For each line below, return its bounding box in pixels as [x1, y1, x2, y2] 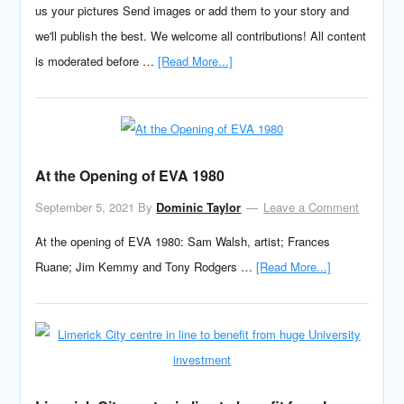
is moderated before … [35, 52, 159, 69]
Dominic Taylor [156, 198, 242, 216]
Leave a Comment [263, 198, 360, 216]
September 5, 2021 [35, 198, 135, 216]
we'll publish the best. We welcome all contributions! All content [35, 27, 367, 44]
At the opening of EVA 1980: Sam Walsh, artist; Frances [35, 233, 331, 250]
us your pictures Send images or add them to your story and [35, 2, 350, 19]
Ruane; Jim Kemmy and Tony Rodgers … [35, 258, 257, 275]
